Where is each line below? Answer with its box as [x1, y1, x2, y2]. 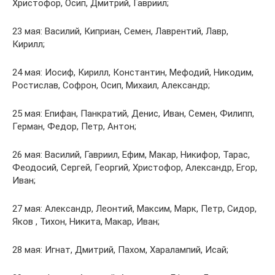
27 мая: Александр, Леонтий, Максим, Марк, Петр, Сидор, [12, 203, 257, 215]
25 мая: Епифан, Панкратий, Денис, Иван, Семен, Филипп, [12, 108, 254, 120]
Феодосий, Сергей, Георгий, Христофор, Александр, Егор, [12, 162, 257, 174]
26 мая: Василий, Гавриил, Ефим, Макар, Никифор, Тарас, [12, 149, 250, 161]
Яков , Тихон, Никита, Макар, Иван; [12, 216, 160, 228]
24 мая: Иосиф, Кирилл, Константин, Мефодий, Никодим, [12, 67, 254, 79]
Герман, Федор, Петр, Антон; [12, 121, 136, 133]
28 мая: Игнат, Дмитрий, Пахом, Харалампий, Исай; [12, 244, 228, 256]
